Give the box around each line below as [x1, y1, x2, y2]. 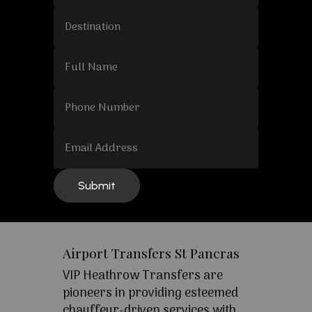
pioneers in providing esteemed [62, 283, 238, 304]
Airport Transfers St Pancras [62, 244, 240, 263]
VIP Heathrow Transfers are [62, 266, 223, 287]
